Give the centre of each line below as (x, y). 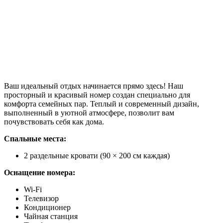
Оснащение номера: (40, 173)
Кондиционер (47, 208)
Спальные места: (35, 139)
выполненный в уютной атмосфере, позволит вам (89, 113)
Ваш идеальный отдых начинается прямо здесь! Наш (94, 86)
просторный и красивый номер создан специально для (97, 95)
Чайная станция (51, 217)
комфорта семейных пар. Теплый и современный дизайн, (102, 104)
